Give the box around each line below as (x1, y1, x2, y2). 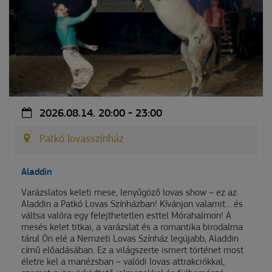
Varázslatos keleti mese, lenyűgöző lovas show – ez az (21, 188, 237, 199)
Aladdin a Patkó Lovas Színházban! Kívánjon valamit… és (21, 200, 243, 210)
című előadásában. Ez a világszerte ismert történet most (21, 246, 243, 256)
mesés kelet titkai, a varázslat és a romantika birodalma (21, 223, 243, 233)
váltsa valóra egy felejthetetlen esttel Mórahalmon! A (21, 211, 231, 222)
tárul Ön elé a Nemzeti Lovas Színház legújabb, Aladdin (21, 234, 239, 245)
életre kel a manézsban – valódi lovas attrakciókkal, (21, 257, 225, 268)
